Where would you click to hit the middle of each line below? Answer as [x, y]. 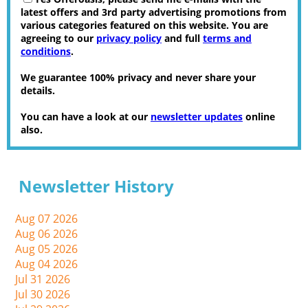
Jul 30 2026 [43, 295]
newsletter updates [197, 117]
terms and [227, 38]
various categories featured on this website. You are [144, 25]
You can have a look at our [86, 117]
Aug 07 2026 [47, 219]
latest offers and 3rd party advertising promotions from [154, 12]
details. [38, 91]
